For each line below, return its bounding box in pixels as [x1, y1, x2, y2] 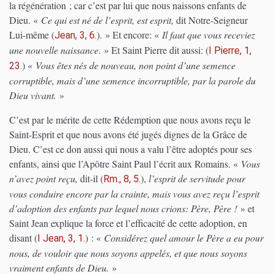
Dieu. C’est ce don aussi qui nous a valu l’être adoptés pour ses [9, 143, 252, 155]
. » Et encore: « [100, 28, 162, 41]
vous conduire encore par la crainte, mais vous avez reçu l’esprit [9, 187, 259, 200]
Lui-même [9, 28, 51, 41]
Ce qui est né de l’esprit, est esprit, [41, 13, 174, 26]
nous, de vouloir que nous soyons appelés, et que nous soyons [9, 246, 247, 259]
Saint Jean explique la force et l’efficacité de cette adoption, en [9, 217, 247, 229]
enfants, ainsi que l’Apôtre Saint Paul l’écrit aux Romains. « [9, 157, 241, 170]
